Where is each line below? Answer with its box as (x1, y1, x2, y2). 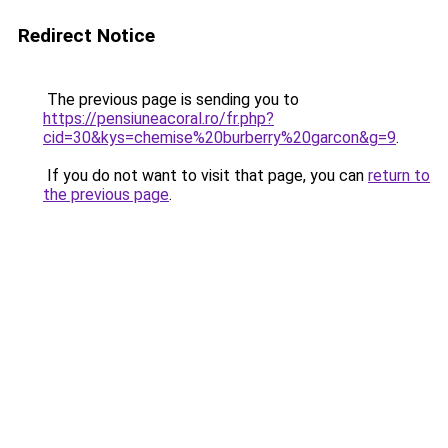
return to (368, 166, 430, 185)
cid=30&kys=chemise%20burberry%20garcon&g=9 (43, 128, 396, 147)
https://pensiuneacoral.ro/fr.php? (43, 109, 274, 128)
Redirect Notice (18, 24, 155, 47)
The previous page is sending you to (43, 90, 299, 109)
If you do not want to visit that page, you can (43, 166, 368, 185)
